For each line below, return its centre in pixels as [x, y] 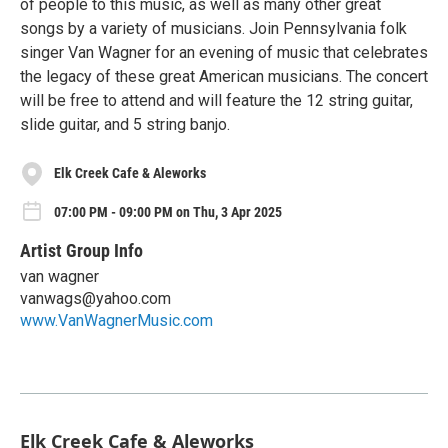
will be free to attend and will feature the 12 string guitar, [216, 100]
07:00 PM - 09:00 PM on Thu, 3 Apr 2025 [168, 212]
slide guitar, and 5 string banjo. [125, 124]
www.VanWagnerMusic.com [116, 321]
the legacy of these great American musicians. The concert [224, 76]
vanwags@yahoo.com [95, 299]
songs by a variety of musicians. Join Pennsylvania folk [213, 28]
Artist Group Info [81, 251]
